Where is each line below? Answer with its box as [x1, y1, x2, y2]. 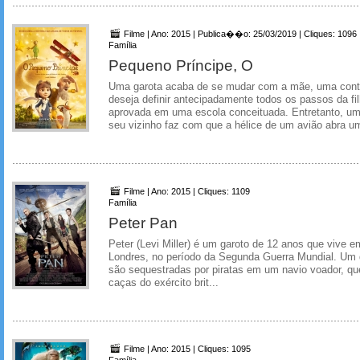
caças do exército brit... [108, 277, 219, 288]
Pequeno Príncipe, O [108, 56, 253, 75]
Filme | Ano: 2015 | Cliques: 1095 [121, 343, 251, 354]
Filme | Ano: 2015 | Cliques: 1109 [121, 186, 250, 196]
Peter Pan [108, 214, 178, 231]
